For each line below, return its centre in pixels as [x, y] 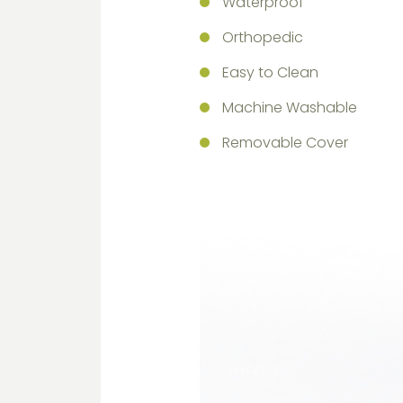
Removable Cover [285, 143]
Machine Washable [290, 107]
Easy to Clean [270, 72]
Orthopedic [263, 37]
